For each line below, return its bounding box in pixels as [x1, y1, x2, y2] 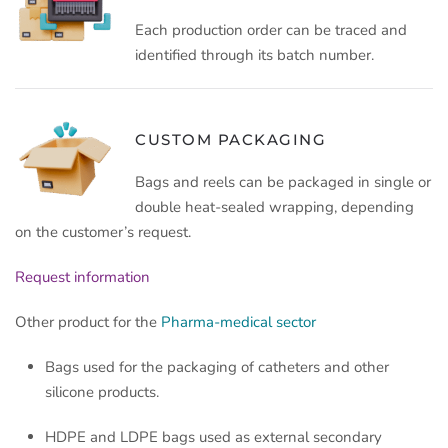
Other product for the [15, 312, 161, 333]
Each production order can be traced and [135, 20, 407, 41]
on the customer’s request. [15, 222, 191, 243]
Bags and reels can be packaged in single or [135, 172, 431, 193]
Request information [15, 267, 150, 288]
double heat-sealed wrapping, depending [135, 197, 414, 218]
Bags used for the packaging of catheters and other [45, 357, 389, 378]
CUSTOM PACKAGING [135, 130, 326, 150]
